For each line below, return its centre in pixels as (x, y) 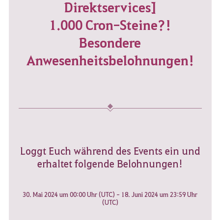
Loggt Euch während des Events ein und (110, 151)
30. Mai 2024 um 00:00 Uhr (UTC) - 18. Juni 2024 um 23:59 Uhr (110, 194)
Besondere (110, 42)
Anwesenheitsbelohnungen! (110, 60)
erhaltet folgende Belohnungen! (110, 163)
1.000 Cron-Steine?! (110, 25)
